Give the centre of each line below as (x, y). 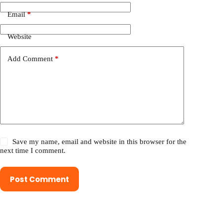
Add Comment (30, 58)
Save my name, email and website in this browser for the (100, 142)
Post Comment (39, 179)
